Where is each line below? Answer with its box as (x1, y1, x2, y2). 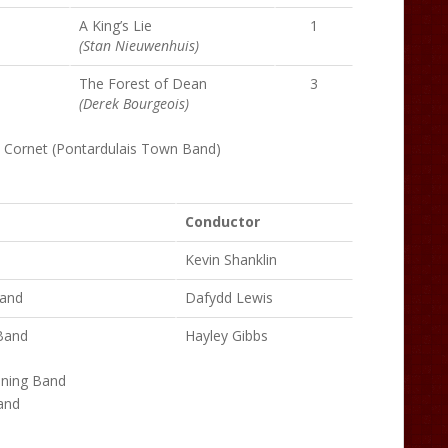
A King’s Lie (79, 16, 152, 35)
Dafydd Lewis (185, 288, 273, 307)
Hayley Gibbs (185, 326, 268, 345)
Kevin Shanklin (185, 250, 277, 269)
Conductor (185, 212, 260, 231)
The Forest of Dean (79, 74, 207, 93)
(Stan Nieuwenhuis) (79, 36, 199, 55)
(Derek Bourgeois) (79, 94, 189, 113)
